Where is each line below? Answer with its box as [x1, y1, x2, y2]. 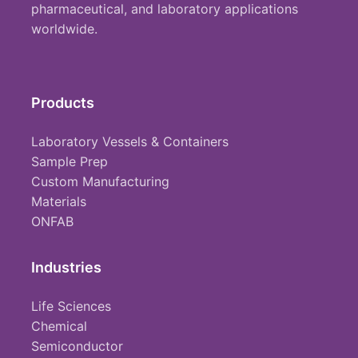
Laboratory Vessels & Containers [31, 133, 229, 149]
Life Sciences [31, 298, 111, 314]
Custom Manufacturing [31, 173, 169, 189]
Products [31, 94, 94, 111]
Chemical [31, 318, 87, 334]
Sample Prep [31, 153, 108, 169]
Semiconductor [31, 338, 123, 354]
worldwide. [31, 21, 97, 37]
